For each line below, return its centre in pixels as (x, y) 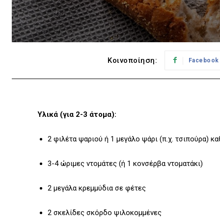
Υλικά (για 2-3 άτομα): (77, 115)
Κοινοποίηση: (133, 61)
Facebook (204, 61)
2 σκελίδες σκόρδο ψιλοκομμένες (105, 213)
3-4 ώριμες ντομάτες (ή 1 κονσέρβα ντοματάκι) (125, 164)
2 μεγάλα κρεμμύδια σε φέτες (97, 188)
